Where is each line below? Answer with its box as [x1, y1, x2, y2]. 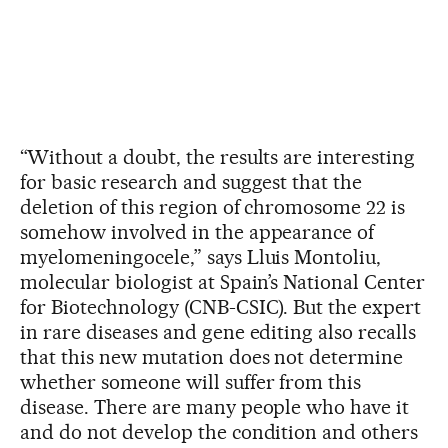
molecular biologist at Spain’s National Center [20, 269, 426, 294]
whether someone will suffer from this [20, 369, 362, 394]
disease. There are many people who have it [20, 394, 410, 419]
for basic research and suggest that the [20, 169, 363, 194]
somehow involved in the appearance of [20, 219, 375, 244]
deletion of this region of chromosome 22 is [20, 194, 406, 219]
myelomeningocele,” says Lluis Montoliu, [20, 244, 382, 269]
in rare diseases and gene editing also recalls [20, 319, 417, 344]
